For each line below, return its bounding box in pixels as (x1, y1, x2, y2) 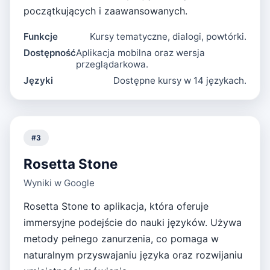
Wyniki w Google (24, 177, 95, 189)
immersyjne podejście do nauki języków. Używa (24, 216, 242, 229)
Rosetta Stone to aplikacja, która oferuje (24, 200, 209, 213)
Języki (24, 75, 54, 87)
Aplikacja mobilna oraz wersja (76, 47, 206, 59)
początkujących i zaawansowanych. (24, 4, 188, 17)
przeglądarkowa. (76, 58, 149, 71)
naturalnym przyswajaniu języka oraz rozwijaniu (24, 249, 243, 262)
